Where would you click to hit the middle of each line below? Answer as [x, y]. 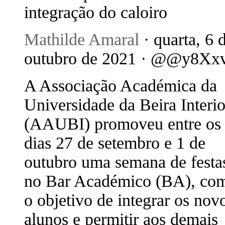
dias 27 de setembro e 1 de [115, 143]
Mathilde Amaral [82, 39]
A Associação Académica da [121, 86]
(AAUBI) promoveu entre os [123, 124]
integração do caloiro [96, 12]
